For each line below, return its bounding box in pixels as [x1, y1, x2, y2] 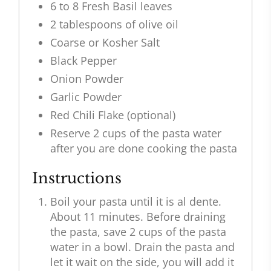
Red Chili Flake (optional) [50, 108, 175, 123]
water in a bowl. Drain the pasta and [50, 240, 235, 255]
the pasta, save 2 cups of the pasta [50, 224, 226, 240]
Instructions [32, 169, 122, 188]
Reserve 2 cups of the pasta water [50, 126, 221, 141]
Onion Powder [50, 71, 123, 87]
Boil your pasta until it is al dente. [50, 194, 221, 209]
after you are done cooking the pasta [50, 141, 237, 156]
